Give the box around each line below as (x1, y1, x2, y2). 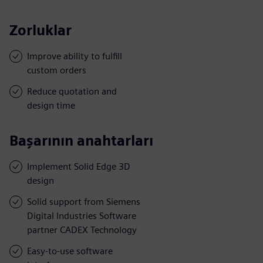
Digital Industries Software (27, 210, 136, 221)
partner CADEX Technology (27, 224, 137, 235)
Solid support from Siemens (27, 195, 140, 207)
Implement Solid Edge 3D (27, 160, 130, 172)
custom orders (27, 64, 86, 76)
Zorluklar (9, 21, 72, 39)
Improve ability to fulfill (27, 50, 122, 62)
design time (27, 99, 75, 111)
